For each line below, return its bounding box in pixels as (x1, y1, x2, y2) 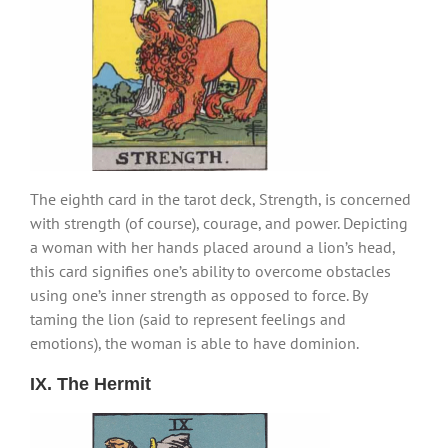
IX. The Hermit (30, 374, 151, 395)
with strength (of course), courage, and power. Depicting (30, 213, 408, 234)
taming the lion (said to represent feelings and (30, 309, 346, 330)
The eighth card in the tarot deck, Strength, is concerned (30, 189, 411, 210)
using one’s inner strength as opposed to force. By (30, 285, 367, 306)
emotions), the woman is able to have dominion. (30, 333, 359, 354)
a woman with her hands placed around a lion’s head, (30, 237, 395, 258)
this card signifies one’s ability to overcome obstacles (30, 261, 391, 282)
